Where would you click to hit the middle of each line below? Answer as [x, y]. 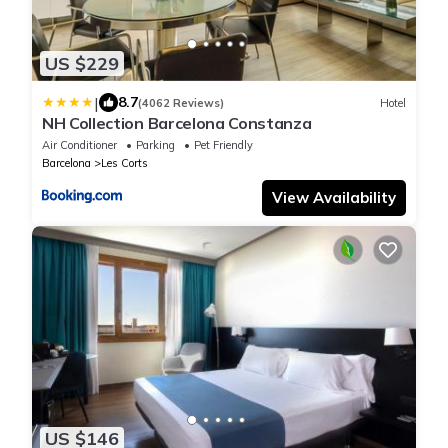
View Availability [334, 198]
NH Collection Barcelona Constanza [177, 123]
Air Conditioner [79, 145]
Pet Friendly [223, 145]
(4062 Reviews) [181, 102]
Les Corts [124, 163]
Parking [155, 145]
